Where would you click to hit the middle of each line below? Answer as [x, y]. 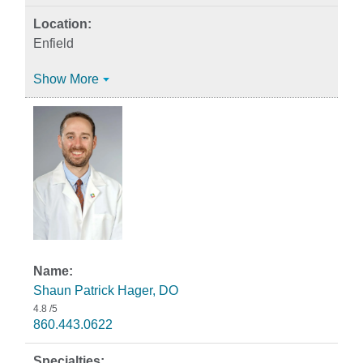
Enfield [53, 43]
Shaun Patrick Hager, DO [106, 290]
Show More [66, 79]
